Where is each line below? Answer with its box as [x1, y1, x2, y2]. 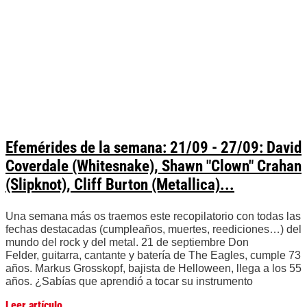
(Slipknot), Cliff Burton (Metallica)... [5, 175, 234, 195]
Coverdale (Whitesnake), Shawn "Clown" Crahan [5, 157, 302, 176]
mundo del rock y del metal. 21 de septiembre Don [5, 236, 249, 249]
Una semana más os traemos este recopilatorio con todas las [5, 210, 301, 223]
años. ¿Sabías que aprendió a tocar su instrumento [5, 275, 253, 288]
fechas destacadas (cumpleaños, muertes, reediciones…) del [5, 223, 302, 236]
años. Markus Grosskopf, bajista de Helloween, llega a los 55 [5, 262, 302, 275]
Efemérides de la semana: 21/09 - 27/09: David [5, 138, 302, 158]
